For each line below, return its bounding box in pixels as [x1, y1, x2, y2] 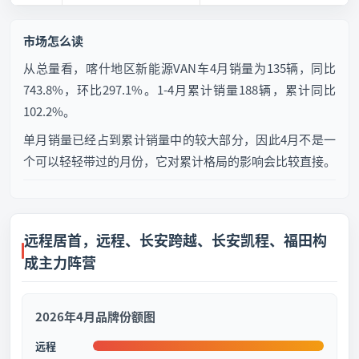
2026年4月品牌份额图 [35, 308, 155, 325]
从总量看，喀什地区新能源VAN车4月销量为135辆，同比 [23, 59, 336, 76]
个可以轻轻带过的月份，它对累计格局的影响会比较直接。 [23, 152, 336, 169]
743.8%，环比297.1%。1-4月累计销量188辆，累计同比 [23, 81, 336, 98]
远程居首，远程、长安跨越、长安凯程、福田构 [23, 229, 327, 250]
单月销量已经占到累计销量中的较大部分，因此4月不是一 [23, 131, 336, 147]
